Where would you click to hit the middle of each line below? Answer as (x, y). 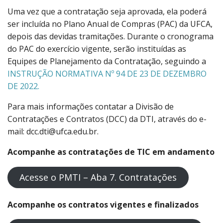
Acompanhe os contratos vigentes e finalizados (103, 204)
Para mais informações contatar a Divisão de (91, 107)
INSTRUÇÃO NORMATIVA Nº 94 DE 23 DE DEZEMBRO (107, 74)
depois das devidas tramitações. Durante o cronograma (111, 37)
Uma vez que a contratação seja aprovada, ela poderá (107, 12)
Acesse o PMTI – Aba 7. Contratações (98, 177)
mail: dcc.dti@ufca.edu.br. (53, 132)
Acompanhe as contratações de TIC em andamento (111, 152)
